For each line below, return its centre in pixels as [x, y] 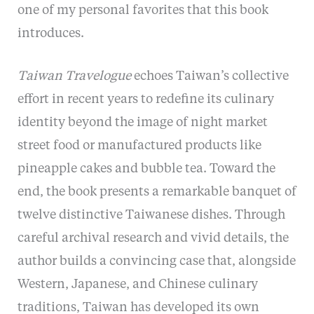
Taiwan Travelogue [74, 77]
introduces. [50, 33]
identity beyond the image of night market [142, 123]
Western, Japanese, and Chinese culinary [137, 285]
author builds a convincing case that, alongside [156, 262]
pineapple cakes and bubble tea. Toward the [146, 169]
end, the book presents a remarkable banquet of [157, 192]
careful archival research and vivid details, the [153, 239]
